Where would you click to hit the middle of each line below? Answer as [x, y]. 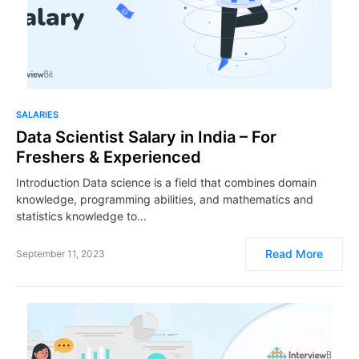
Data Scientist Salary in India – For [146, 137]
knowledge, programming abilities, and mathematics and [165, 199]
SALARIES [37, 115]
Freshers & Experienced [109, 157]
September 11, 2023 [61, 254]
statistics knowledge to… [81, 216]
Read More [294, 254]
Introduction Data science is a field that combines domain [166, 182]
